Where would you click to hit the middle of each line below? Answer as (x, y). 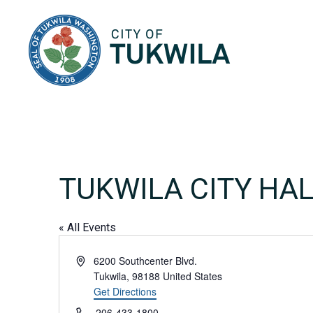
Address (94, 260)
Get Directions (125, 291)
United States (193, 276)
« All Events (87, 227)
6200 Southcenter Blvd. (146, 261)
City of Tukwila (266, 21)
